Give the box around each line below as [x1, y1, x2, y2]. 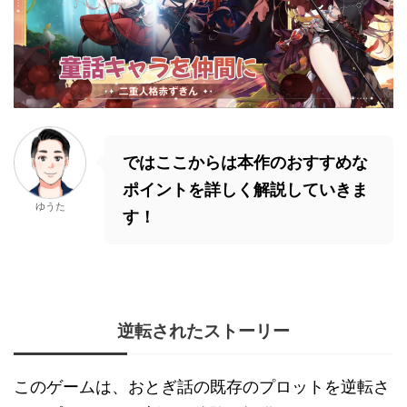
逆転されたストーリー [117, 321, 290, 342]
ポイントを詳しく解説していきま [123, 180, 368, 200]
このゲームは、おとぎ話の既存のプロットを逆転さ [14, 377, 390, 397]
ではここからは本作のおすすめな [123, 153, 368, 173]
